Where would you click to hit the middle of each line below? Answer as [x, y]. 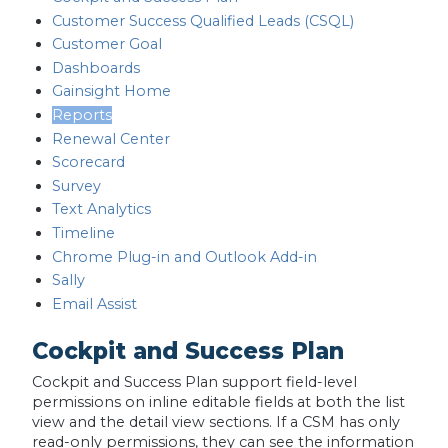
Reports [81, 115]
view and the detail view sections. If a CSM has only [215, 421]
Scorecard [88, 162]
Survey [76, 185]
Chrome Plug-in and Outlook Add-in [186, 256]
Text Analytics [101, 209]
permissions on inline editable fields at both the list [218, 401]
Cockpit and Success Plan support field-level [194, 381]
